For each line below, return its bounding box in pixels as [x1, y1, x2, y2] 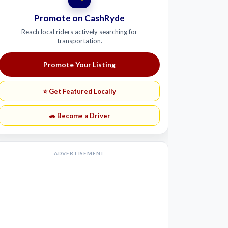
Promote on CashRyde [34, 12, 125, 23]
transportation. [56, 36, 102, 45]
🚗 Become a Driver [48, 111, 110, 120]
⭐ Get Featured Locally [43, 87, 116, 95]
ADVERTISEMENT [53, 150, 105, 156]
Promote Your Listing [43, 60, 116, 69]
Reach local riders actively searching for [21, 27, 137, 36]
